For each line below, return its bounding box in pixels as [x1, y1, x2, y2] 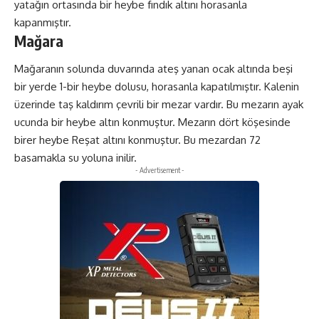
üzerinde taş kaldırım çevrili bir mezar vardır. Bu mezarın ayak [14, 98, 303, 112]
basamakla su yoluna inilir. [14, 151, 137, 165]
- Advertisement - [135, 166, 184, 175]
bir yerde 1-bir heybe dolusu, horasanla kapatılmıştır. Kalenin [14, 80, 299, 94]
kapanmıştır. [14, 15, 71, 29]
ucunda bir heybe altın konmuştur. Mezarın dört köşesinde [14, 115, 291, 130]
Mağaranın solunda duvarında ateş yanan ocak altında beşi [14, 62, 293, 76]
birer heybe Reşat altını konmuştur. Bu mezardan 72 [14, 133, 261, 147]
